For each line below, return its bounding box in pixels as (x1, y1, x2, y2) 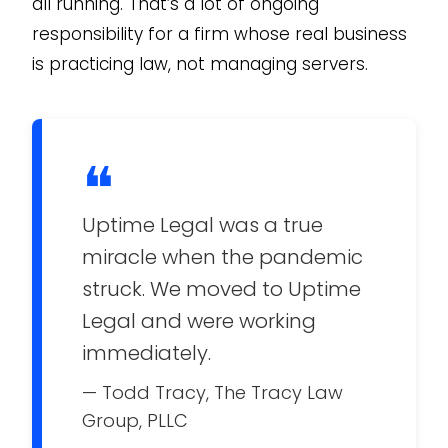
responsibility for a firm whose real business (31, 21, 407, 46)
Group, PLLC (81, 407, 188, 433)
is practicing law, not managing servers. (31, 51, 368, 76)
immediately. (81, 338, 211, 367)
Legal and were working (81, 306, 316, 335)
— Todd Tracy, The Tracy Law (81, 379, 343, 405)
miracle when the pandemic (81, 242, 363, 271)
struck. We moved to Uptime (81, 274, 361, 303)
